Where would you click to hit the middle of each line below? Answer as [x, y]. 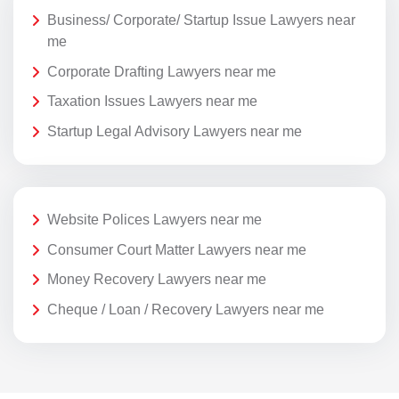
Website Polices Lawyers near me [155, 220]
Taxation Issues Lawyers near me [152, 102]
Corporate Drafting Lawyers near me [162, 71]
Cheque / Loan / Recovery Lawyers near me [186, 309]
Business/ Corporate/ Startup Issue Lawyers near [201, 20]
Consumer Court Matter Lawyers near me [177, 249]
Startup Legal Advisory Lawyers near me [175, 131]
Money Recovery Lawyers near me [157, 280]
